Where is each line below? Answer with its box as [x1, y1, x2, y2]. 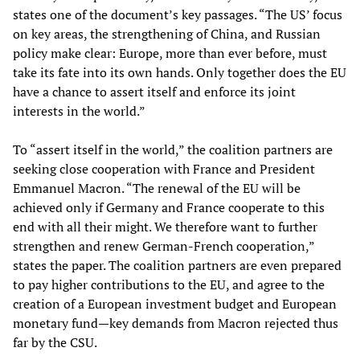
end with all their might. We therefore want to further [13, 217, 317, 235]
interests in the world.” [13, 101, 145, 120]
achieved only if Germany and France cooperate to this [13, 198, 325, 216]
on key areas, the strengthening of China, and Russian [13, 24, 321, 43]
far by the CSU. [13, 333, 97, 351]
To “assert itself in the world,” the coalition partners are [13, 140, 333, 158]
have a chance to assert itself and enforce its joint [13, 82, 296, 100]
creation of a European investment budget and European [13, 294, 337, 313]
